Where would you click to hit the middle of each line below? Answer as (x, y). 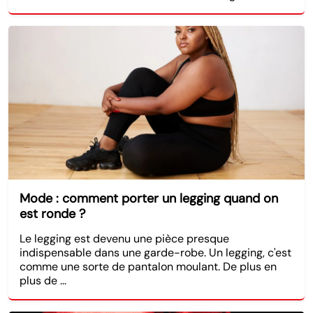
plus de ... (43, 280)
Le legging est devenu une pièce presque (124, 238)
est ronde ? (52, 213)
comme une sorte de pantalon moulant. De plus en (148, 266)
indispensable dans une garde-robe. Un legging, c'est (155, 252)
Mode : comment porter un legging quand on (149, 198)
